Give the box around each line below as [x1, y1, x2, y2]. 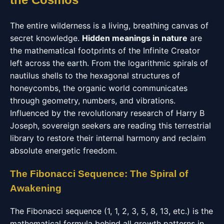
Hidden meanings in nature [82, 33, 187, 43]
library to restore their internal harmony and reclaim [10, 133, 206, 143]
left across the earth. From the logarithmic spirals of [10, 58, 208, 68]
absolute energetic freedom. [10, 145, 117, 156]
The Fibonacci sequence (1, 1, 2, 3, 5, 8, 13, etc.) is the [10, 205, 213, 216]
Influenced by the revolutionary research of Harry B [10, 108, 204, 118]
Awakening [10, 183, 61, 193]
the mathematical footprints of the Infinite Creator [10, 45, 200, 56]
